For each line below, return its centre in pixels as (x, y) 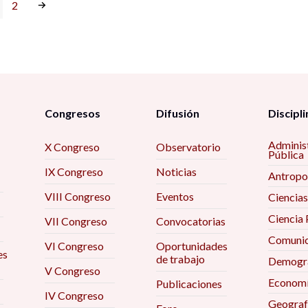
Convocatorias (191, 221)
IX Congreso (74, 172)
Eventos (175, 196)
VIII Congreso (77, 196)
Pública (286, 154)
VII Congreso (76, 221)
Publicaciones (189, 284)
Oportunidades (192, 246)
